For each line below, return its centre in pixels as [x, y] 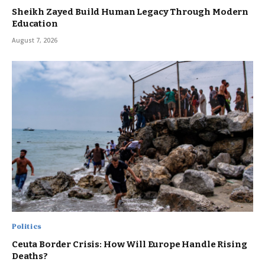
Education [35, 23]
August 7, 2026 [35, 40]
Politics [27, 226]
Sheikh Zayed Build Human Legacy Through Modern [130, 12]
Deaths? [30, 256]
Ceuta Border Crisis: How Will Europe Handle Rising [130, 244]
